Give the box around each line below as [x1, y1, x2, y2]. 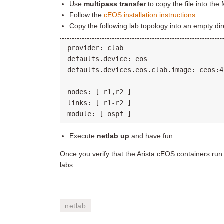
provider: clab [67, 44, 123, 52]
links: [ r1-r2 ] [67, 99, 131, 107]
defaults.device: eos [67, 55, 147, 63]
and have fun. [129, 132, 175, 140]
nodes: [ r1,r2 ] [67, 88, 131, 96]
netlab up [97, 132, 130, 140]
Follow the [69, 11, 104, 19]
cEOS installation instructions [104, 11, 196, 19]
